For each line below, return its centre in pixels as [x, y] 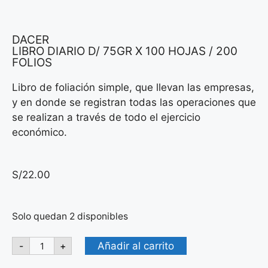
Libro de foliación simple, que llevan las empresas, [133, 87]
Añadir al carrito [136, 246]
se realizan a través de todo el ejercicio [106, 117]
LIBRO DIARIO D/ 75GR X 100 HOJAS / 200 [125, 51]
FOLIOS [32, 63]
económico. [39, 132]
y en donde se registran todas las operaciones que [134, 102]
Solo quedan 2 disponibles [70, 216]
